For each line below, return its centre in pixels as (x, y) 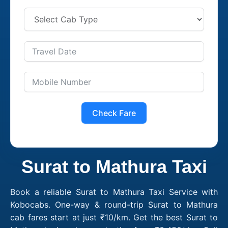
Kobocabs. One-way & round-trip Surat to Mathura (114, 204)
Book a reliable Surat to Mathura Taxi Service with (114, 192)
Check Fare (114, 113)
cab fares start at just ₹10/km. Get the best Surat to (114, 217)
